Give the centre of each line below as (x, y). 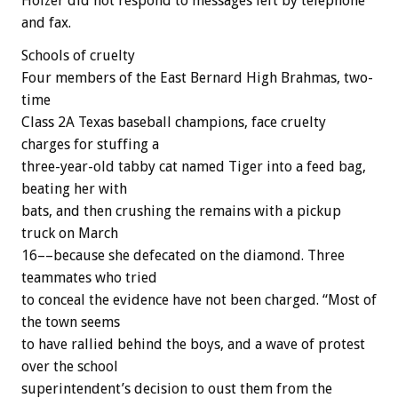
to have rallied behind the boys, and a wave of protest (193, 345)
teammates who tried (89, 278)
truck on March (70, 234)
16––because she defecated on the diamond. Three (183, 256)
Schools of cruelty (78, 56)
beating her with (74, 189)
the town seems (71, 322)
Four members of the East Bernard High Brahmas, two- (197, 78)
